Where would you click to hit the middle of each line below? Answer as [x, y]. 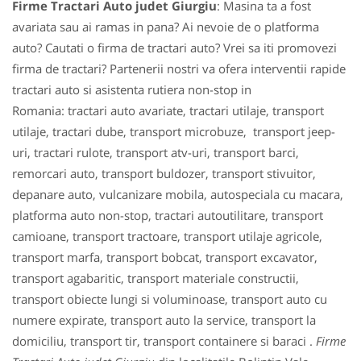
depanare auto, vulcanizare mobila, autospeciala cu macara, [178, 194]
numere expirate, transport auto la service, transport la [164, 320]
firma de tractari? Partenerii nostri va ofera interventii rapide [179, 68]
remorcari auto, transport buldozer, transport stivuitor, [164, 173]
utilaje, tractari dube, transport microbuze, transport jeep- [174, 131]
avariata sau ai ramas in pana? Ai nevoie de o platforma [166, 27]
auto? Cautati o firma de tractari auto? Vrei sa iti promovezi [174, 48]
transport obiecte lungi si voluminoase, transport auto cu [170, 299]
